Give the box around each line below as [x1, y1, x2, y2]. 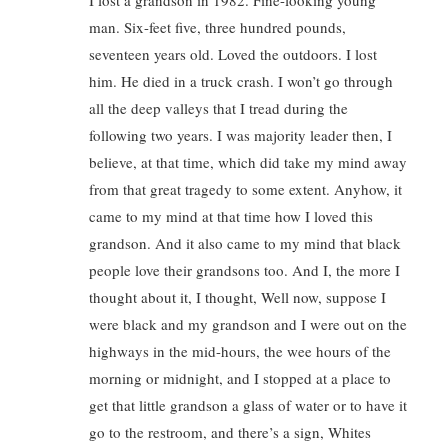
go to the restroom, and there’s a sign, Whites [89, 422, 371, 442]
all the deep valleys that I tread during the [89, 98, 348, 118]
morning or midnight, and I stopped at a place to [89, 368, 391, 388]
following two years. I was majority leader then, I [89, 125, 392, 145]
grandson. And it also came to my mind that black [89, 233, 401, 253]
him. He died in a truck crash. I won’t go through [89, 71, 393, 91]
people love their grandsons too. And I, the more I [89, 260, 400, 280]
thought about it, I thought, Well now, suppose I [89, 287, 386, 307]
